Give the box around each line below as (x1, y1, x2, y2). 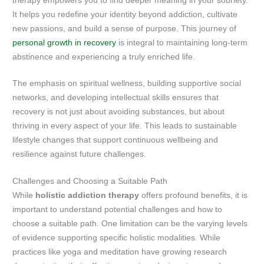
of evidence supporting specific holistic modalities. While (12, 233, 221, 243)
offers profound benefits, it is (139, 191, 248, 200)
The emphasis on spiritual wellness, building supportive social (12, 79, 242, 88)
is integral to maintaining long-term (116, 38, 248, 47)
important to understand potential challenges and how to (12, 205, 223, 214)
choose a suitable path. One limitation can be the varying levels (12, 219, 248, 229)
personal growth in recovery (12, 38, 117, 47)
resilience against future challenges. (12, 150, 147, 159)
